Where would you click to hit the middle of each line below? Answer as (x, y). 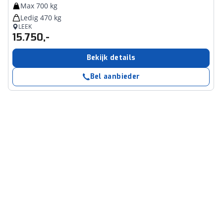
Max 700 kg (39, 6)
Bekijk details (111, 58)
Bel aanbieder (115, 77)
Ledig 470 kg (41, 18)
